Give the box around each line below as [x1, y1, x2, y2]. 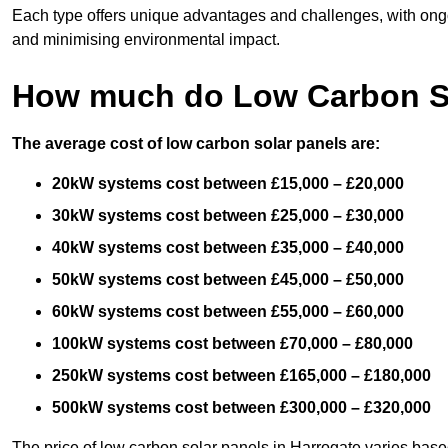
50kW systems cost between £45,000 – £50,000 [52, 270, 404, 288]
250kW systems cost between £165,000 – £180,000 [52, 366, 431, 384]
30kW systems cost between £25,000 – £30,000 [52, 206, 404, 224]
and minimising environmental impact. [12, 30, 280, 48]
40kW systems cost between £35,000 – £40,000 [52, 238, 404, 256]
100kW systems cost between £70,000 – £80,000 [52, 334, 413, 352]
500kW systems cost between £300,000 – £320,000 [52, 398, 431, 416]
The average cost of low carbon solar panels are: [12, 134, 380, 152]
